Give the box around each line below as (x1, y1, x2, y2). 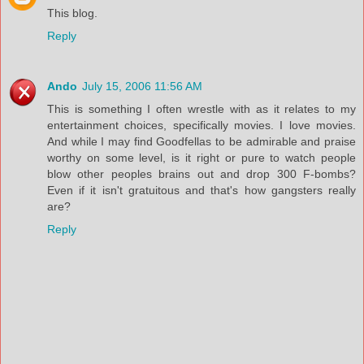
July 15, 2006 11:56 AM (82, 79, 202, 93)
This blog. (47, 6, 97, 19)
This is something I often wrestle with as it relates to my (47, 102, 356, 115)
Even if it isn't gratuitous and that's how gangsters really (47, 183, 356, 197)
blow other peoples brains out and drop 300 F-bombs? (47, 167, 356, 180)
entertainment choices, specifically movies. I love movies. (47, 118, 356, 132)
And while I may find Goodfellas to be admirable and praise (47, 134, 356, 148)
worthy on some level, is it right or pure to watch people (47, 150, 356, 164)
